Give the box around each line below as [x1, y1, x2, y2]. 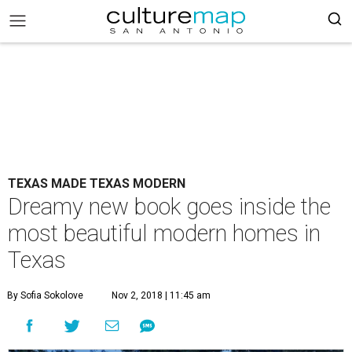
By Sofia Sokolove [7, 290, 83, 301]
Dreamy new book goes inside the [8, 193, 331, 220]
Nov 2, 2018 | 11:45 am [112, 290, 211, 301]
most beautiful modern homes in [8, 220, 321, 247]
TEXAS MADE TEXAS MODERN [8, 176, 185, 191]
